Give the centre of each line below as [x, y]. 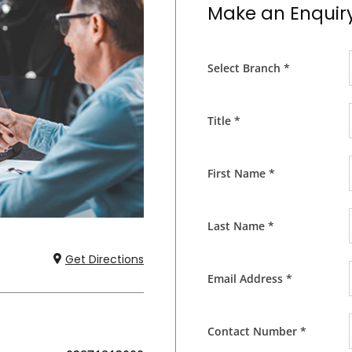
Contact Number [254, 331]
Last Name [238, 226]
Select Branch [246, 68]
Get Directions [104, 259]
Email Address [247, 279]
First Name [238, 173]
